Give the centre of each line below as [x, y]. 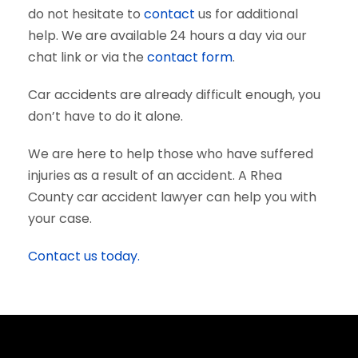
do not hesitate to [86, 14]
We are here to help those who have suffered [171, 154]
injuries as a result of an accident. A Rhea [155, 175]
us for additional [247, 14]
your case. [60, 219]
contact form [190, 57]
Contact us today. [84, 256]
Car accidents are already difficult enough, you [174, 95]
